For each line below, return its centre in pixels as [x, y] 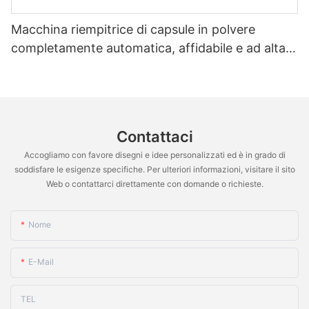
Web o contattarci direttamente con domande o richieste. [154, 184]
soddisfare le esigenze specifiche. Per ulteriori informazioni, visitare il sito [154, 170]
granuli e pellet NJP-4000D [90, 86]
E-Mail [41, 261]
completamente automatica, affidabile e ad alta [148, 48]
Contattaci [154, 137]
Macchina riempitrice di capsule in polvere [133, 30]
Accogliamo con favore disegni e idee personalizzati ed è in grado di [154, 155]
